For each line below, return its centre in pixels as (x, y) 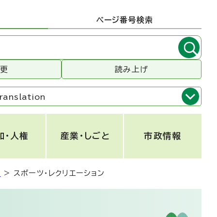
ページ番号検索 (125, 20)
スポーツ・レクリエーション (59, 173)
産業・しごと (85, 136)
